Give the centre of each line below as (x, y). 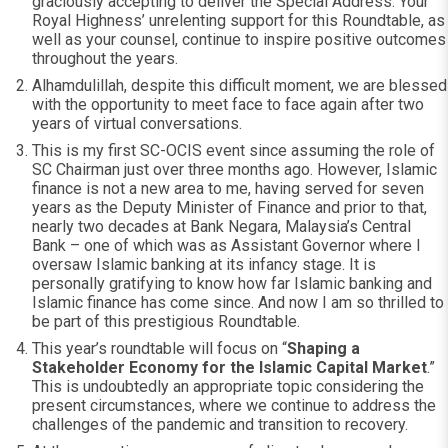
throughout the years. (105, 58)
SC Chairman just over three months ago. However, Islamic (234, 169)
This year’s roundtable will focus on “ (159, 348)
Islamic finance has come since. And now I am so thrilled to (238, 302)
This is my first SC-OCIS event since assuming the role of (233, 150)
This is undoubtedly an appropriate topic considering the (228, 386)
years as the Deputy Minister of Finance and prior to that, (229, 207)
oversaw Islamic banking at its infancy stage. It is (204, 264)
